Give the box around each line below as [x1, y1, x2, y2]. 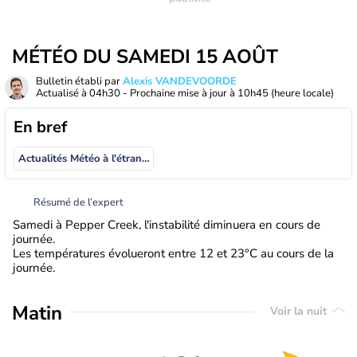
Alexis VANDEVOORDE [123, 74, 237, 88]
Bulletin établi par [36, 74, 123, 88]
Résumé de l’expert [33, 194, 124, 210]
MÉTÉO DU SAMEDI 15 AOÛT [12, 44, 278, 69]
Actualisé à [36, 86, 89, 100]
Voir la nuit [270, 304, 330, 320]
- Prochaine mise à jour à [120, 86, 237, 100]
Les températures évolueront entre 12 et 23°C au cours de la [13, 245, 334, 261]
